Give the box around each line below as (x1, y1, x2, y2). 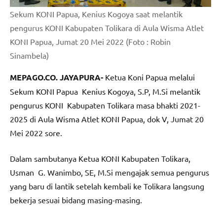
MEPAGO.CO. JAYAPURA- (10, 72, 103, 82)
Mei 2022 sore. (10, 127, 62, 138)
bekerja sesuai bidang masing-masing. (10, 194, 142, 205)
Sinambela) (10, 50, 49, 60)
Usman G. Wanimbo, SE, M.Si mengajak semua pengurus (10, 167, 209, 177)
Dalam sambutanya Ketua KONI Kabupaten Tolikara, (10, 153, 190, 163)
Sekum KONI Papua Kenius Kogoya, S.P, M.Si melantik (10, 86, 200, 96)
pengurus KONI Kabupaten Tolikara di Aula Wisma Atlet (10, 22, 204, 33)
